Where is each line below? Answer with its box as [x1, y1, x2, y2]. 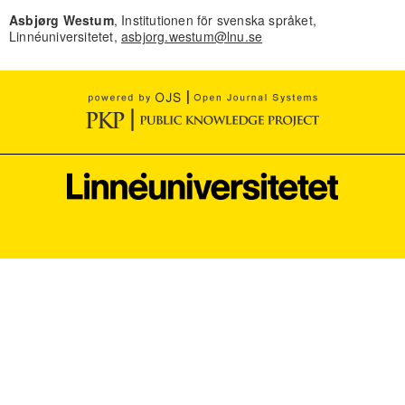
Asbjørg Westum [8, 10, 114, 29]
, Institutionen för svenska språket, [113, 10, 316, 29]
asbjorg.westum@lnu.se [120, 26, 263, 45]
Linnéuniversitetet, [8, 26, 121, 45]
